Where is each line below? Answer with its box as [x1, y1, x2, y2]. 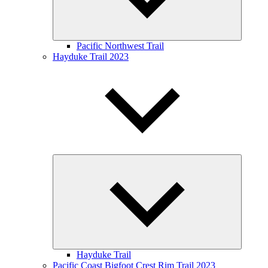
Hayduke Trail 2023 [53, 51, 129, 62]
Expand [236, 156, 263, 165]
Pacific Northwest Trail [77, 41, 164, 51]
